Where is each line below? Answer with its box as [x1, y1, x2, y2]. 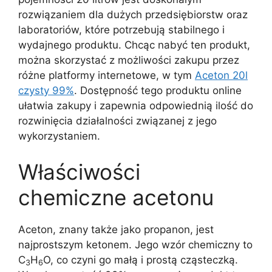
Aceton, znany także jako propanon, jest [18, 223, 214, 236]
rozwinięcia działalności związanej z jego [18, 114, 217, 127]
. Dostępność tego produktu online [74, 84, 242, 97]
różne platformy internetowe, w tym [18, 69, 195, 81]
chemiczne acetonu [18, 185, 214, 210]
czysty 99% [18, 84, 74, 97]
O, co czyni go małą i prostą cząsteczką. [43, 254, 238, 266]
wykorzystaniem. [18, 129, 100, 142]
